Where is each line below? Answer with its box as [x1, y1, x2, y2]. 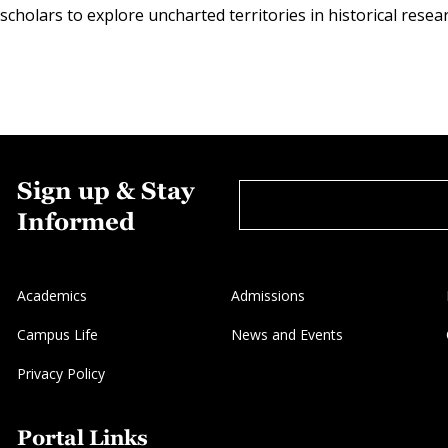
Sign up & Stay [17, 177, 195, 205]
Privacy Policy [17, 364, 106, 384]
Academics [17, 286, 88, 306]
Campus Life [17, 325, 99, 345]
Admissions [231, 286, 306, 306]
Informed [17, 208, 136, 236]
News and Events [231, 325, 344, 345]
